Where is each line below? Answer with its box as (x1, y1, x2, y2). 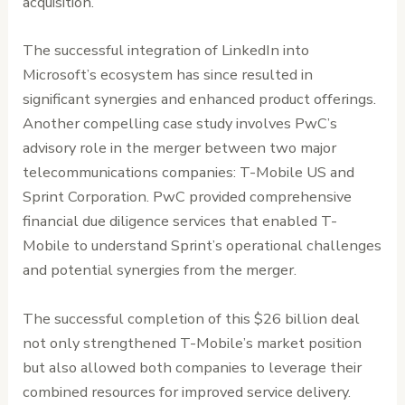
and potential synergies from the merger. (23, 259, 297, 281)
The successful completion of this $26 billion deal (23, 307, 361, 329)
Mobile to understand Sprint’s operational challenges (23, 235, 382, 257)
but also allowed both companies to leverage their (23, 356, 363, 378)
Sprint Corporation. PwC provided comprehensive (23, 186, 353, 208)
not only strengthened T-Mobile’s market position (23, 332, 363, 353)
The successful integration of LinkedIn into (23, 40, 310, 61)
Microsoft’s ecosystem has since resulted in (23, 64, 314, 86)
